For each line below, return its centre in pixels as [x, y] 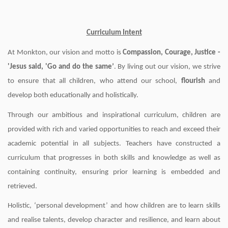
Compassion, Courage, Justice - [172, 52]
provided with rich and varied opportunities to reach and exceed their [114, 129]
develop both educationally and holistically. [73, 95]
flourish [193, 81]
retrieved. [22, 186]
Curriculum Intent [114, 33]
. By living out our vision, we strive [167, 67]
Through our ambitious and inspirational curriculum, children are [114, 115]
